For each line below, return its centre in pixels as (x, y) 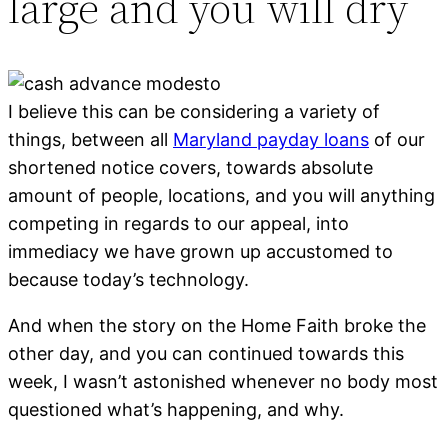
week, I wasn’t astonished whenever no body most (223, 382)
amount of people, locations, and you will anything (221, 196)
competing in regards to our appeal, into (178, 224)
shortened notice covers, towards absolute (190, 168)
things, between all (90, 140)
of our (397, 140)
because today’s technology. (128, 280)
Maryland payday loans (271, 140)
